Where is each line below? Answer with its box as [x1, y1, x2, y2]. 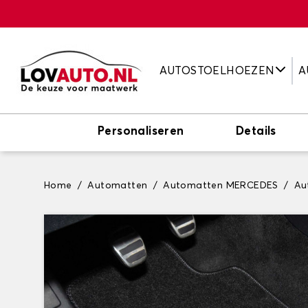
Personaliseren [98, 126, 184, 137]
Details [236, 126, 276, 137]
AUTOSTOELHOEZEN [159, 65, 275, 76]
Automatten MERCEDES [163, 181, 278, 190]
